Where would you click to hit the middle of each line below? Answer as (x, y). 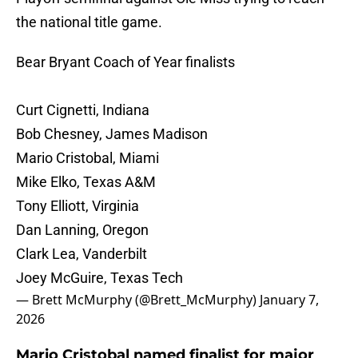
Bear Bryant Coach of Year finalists (125, 62)
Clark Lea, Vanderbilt (82, 254)
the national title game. (89, 22)
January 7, (289, 300)
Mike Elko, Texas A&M (86, 182)
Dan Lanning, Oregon (82, 230)
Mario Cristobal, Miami (88, 158)
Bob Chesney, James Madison (112, 134)
